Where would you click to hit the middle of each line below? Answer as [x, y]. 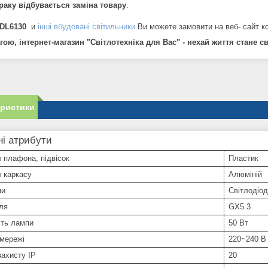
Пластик [243, 158]
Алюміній [245, 174]
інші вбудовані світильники [86, 26]
